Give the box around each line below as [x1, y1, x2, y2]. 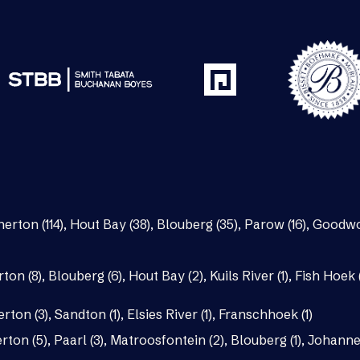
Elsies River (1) [127, 306, 212, 323]
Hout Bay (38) [70, 216, 150, 233]
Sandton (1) [55, 306, 121, 323]
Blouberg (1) [231, 332, 301, 349]
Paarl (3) [54, 332, 104, 349]
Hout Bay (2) [129, 268, 203, 284]
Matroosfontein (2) [110, 332, 224, 349]
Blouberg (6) [48, 268, 122, 284]
